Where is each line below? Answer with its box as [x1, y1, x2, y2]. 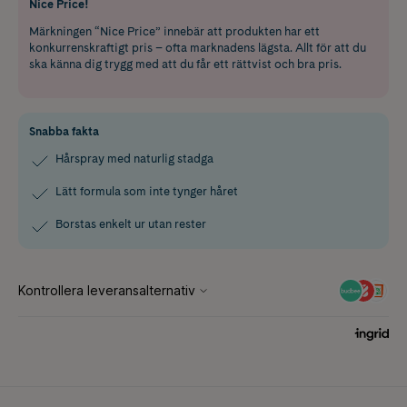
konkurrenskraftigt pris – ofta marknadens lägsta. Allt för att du [29, 40, 366, 55]
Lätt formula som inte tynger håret [55, 184, 238, 198]
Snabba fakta [29, 124, 99, 138]
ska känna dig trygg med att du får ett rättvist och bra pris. [29, 56, 342, 71]
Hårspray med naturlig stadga [55, 151, 213, 165]
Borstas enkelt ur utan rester [55, 216, 206, 231]
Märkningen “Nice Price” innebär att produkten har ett [29, 24, 320, 38]
